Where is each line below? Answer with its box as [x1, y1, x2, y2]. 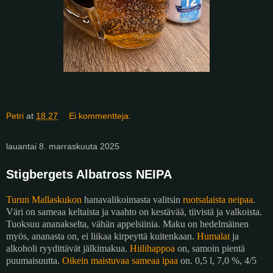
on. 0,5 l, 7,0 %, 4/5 [178, 255, 257, 266]
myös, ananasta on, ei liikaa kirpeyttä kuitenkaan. [6, 230, 197, 241]
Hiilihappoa [130, 243, 175, 253]
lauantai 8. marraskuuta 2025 [6, 141, 119, 152]
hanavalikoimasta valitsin [82, 194, 183, 205]
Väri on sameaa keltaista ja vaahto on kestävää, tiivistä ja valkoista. [6, 206, 262, 217]
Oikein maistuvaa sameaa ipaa [62, 255, 178, 266]
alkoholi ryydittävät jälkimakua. [6, 243, 130, 253]
